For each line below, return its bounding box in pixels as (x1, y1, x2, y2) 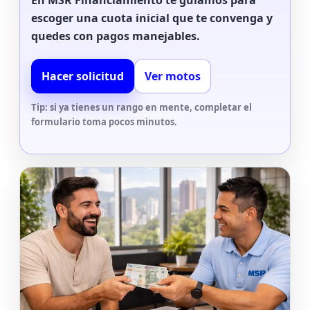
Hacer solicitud (42, 69, 124, 84)
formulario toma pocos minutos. (31, 116, 177, 128)
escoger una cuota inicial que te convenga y (31, 10, 273, 26)
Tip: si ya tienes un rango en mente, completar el (31, 101, 252, 113)
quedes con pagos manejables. (31, 28, 200, 44)
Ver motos (145, 69, 201, 84)
